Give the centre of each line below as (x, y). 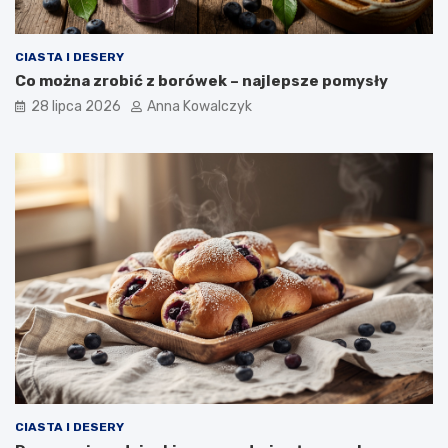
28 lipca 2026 (76, 107)
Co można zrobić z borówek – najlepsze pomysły (201, 81)
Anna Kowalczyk (199, 107)
